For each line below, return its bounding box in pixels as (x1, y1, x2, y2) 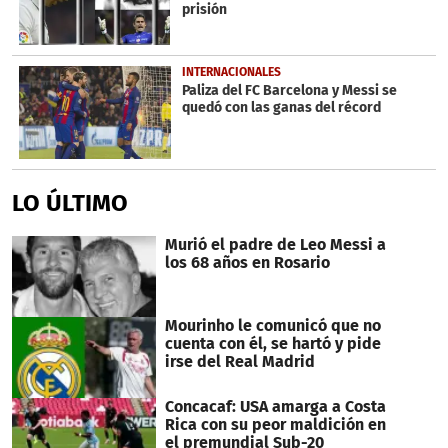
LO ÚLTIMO (12, 189, 128, 218)
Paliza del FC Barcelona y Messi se (181, 81, 397, 99)
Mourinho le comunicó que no (164, 316, 381, 336)
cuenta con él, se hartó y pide (164, 334, 381, 354)
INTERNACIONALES (181, 64, 281, 79)
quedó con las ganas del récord (181, 98, 381, 116)
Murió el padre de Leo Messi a (164, 235, 386, 255)
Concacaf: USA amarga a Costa (164, 396, 386, 416)
